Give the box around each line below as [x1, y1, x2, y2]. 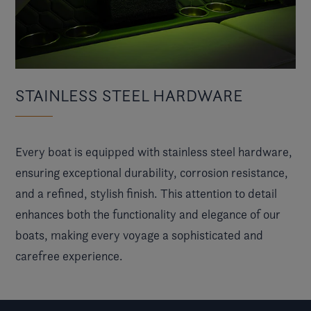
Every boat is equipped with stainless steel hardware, [15, 144, 292, 159]
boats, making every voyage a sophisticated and [15, 227, 263, 242]
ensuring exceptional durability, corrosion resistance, [15, 165, 288, 180]
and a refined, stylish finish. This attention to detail [15, 185, 277, 201]
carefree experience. [15, 248, 123, 263]
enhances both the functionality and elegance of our [15, 206, 280, 221]
